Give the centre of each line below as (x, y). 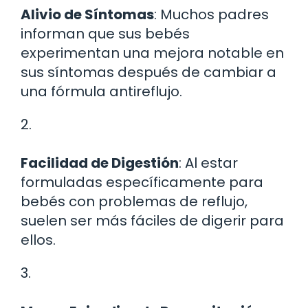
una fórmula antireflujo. (101, 91)
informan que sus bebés (105, 33)
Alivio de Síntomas (87, 14)
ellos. (38, 240)
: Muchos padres (211, 14)
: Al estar (208, 163)
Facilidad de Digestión (100, 163)
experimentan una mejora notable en (152, 53)
